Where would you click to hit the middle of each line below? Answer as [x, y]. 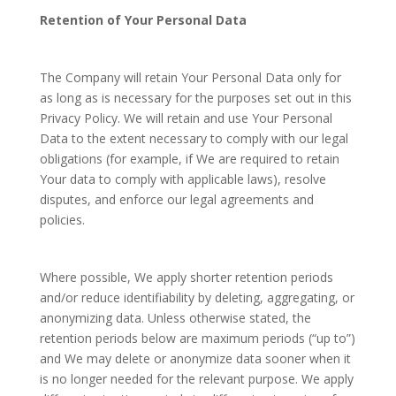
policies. [62, 220]
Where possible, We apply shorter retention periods [186, 277]
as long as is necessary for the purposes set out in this [195, 98]
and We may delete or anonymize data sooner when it [195, 358]
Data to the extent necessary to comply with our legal [194, 138]
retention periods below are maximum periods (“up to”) [197, 338]
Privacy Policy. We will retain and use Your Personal [186, 118]
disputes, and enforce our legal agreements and [176, 199]
